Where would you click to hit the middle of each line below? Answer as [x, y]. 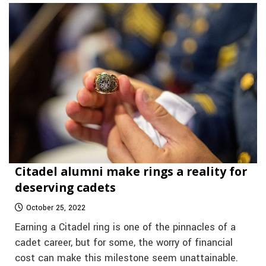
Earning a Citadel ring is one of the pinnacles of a [125, 227]
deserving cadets [65, 187]
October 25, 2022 [56, 208]
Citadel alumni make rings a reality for [131, 171]
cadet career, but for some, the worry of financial [124, 243]
